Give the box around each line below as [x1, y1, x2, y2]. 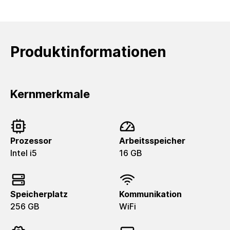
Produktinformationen [10, 43, 167, 61]
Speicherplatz [10, 189, 68, 199]
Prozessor [10, 136, 52, 146]
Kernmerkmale [10, 87, 90, 101]
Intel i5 [10, 148, 37, 158]
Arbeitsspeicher [119, 136, 185, 146]
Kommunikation [119, 189, 182, 199]
